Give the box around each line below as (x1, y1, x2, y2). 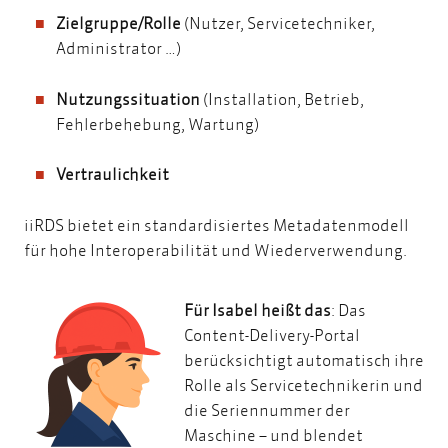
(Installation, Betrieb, (200, 87, 364, 109)
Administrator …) (56, 36, 184, 58)
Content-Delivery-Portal (184, 323, 360, 345)
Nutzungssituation (56, 87, 200, 109)
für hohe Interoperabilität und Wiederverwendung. (24, 238, 410, 260)
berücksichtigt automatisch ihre (184, 348, 424, 370)
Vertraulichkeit (56, 163, 169, 185)
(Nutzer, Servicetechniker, (181, 11, 375, 33)
